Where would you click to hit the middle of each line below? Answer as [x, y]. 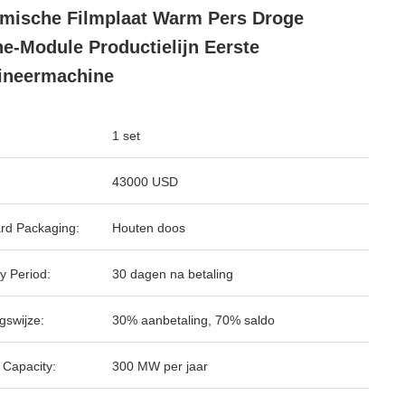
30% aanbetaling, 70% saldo [193, 320]
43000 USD [145, 182]
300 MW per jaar [160, 366]
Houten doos [149, 228]
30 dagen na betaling [173, 274]
